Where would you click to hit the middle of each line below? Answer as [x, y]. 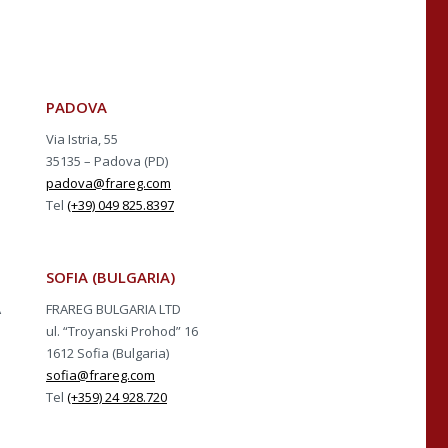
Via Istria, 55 [82, 138]
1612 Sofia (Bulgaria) [107, 352]
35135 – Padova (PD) [107, 160]
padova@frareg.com [108, 182]
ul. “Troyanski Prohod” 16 [122, 330]
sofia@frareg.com [100, 374]
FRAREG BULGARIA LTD [113, 308]
